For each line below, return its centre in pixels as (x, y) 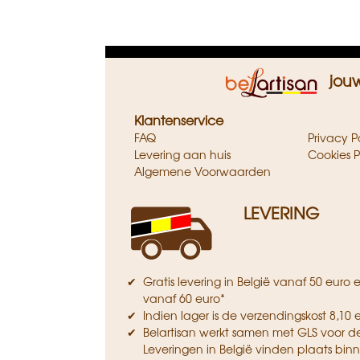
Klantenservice (178, 119)
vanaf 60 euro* (184, 298)
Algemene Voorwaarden (203, 171)
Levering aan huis (183, 154)
